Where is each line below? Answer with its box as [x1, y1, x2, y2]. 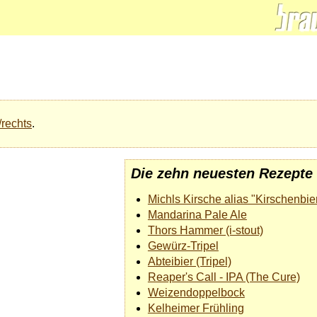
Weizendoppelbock [147, 287, 245, 299]
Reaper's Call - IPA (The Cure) [147, 271, 300, 284]
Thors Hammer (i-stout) [147, 224, 263, 237]
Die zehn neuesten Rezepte [130, 165, 313, 181]
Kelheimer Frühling [147, 302, 244, 315]
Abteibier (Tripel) [147, 255, 231, 268]
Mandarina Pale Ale [147, 209, 247, 221]
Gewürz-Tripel [147, 240, 219, 253]
